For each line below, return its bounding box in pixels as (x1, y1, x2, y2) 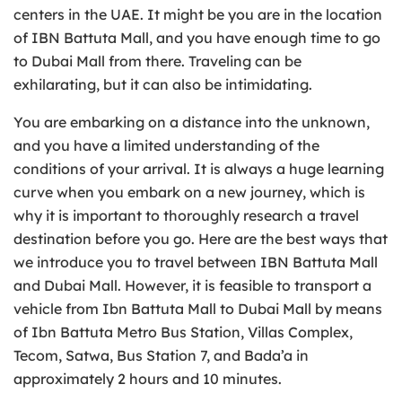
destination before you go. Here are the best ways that (13, 230, 388, 249)
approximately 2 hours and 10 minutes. (13, 370, 282, 389)
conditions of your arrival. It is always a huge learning (13, 160, 384, 179)
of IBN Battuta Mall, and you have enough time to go (13, 29, 380, 48)
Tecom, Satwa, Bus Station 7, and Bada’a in (13, 346, 309, 365)
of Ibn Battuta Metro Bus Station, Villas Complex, (13, 323, 353, 342)
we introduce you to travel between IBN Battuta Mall (13, 253, 378, 272)
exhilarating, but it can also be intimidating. (13, 75, 312, 94)
